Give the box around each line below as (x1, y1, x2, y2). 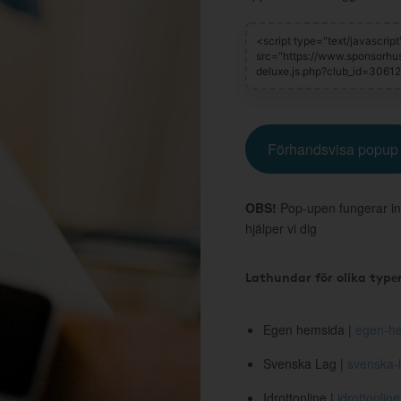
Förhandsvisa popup (268, 139, 398, 159)
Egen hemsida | (263, 320, 355, 338)
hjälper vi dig (245, 219, 317, 237)
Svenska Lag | (263, 354, 347, 372)
